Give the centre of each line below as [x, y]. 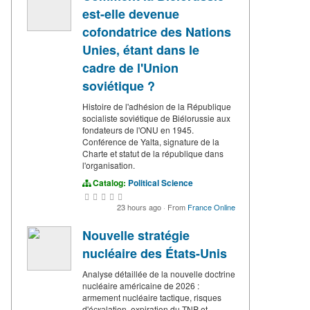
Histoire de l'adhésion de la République [157, 107]
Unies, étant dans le [141, 50]
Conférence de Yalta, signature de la [151, 142]
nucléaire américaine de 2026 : [141, 286]
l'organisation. [109, 165]
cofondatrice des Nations [157, 32]
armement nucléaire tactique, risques [152, 298]
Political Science [161, 183]
